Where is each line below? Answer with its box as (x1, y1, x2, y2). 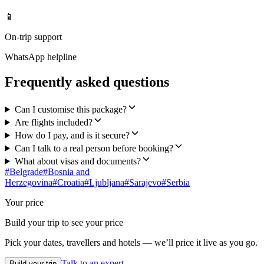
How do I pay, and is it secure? (14, 130, 130, 141)
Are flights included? (14, 117, 93, 128)
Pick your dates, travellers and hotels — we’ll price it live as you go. (5, 237, 258, 248)
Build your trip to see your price (5, 217, 123, 228)
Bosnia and (48, 167, 90, 177)
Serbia (166, 177, 190, 188)
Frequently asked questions (5, 74, 169, 90)
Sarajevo (129, 177, 161, 188)
